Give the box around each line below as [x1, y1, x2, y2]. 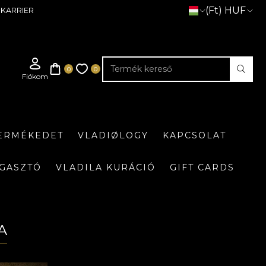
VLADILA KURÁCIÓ [56, 162, 156, 173]
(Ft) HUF [205, 5, 246, 16]
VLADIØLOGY [77, 129, 148, 141]
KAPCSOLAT [162, 129, 226, 141]
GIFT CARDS [170, 162, 235, 173]
